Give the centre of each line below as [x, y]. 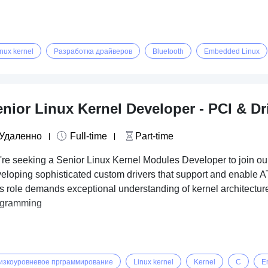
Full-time [89, 136]
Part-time [155, 136]
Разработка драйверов [93, 51]
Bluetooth [168, 51]
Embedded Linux [232, 51]
